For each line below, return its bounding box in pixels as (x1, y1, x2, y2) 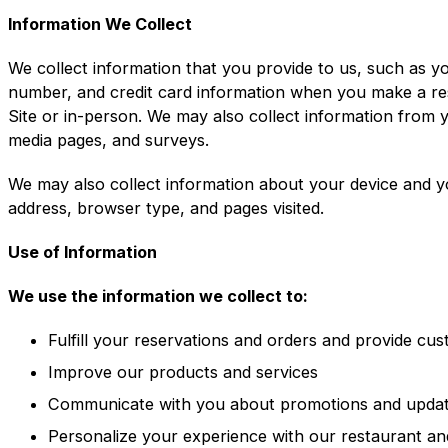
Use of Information (8, 241, 157, 262)
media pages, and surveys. (8, 129, 209, 150)
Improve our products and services (48, 362, 318, 383)
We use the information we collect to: (8, 285, 308, 306)
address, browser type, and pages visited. (8, 197, 324, 218)
